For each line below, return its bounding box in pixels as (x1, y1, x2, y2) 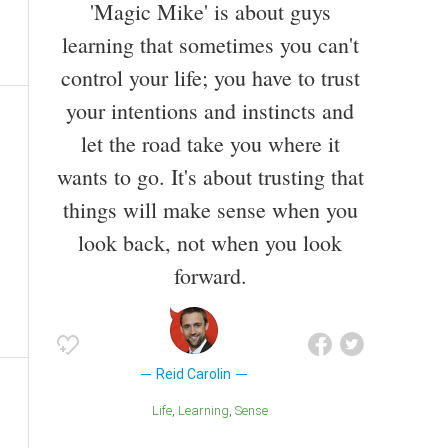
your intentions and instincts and (66, 95, 354, 125)
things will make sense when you (62, 194, 358, 224)
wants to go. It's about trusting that (56, 161, 364, 191)
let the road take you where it (80, 128, 340, 158)
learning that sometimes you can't (61, 29, 359, 59)
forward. (173, 260, 247, 290)
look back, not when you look (78, 227, 342, 257)
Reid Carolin (156, 365, 232, 382)
